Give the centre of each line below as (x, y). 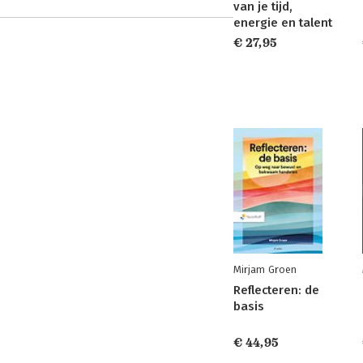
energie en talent (283, 23)
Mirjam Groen (265, 269)
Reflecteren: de (276, 290)
